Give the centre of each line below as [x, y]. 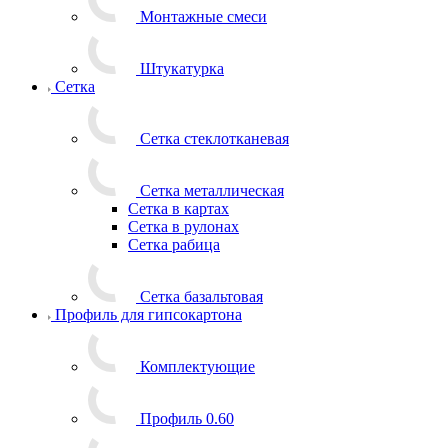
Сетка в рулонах [183, 226]
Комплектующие [197, 366]
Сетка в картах [178, 208]
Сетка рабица [174, 244]
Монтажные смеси [203, 16]
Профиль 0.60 [187, 418]
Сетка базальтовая [201, 296]
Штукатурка [182, 68]
